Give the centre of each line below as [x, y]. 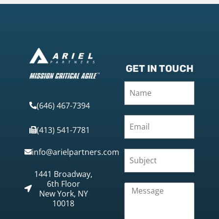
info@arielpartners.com [76, 152]
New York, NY [63, 193]
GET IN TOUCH [159, 68]
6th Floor [63, 184]
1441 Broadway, [63, 174]
